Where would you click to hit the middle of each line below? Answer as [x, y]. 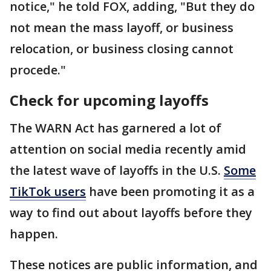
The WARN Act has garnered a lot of [116, 128]
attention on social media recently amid [128, 149]
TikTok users [48, 191]
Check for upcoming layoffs [109, 100]
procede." [39, 70]
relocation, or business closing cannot [122, 48]
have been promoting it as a [170, 191]
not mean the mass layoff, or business [122, 27]
